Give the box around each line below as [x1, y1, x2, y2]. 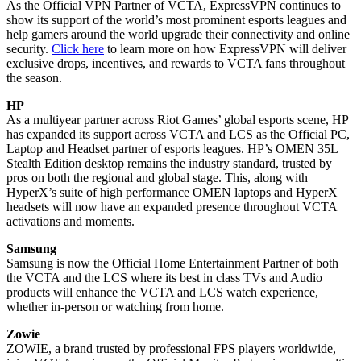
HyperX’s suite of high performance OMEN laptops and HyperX [6, 185, 338, 199]
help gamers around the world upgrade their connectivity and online [6, 27, 350, 41]
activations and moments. [6, 214, 135, 228]
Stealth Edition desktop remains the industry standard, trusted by [6, 156, 332, 170]
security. [6, 41, 52, 56]
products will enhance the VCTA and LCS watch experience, [6, 284, 318, 299]
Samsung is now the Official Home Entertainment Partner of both [6, 255, 338, 270]
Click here [52, 41, 104, 56]
